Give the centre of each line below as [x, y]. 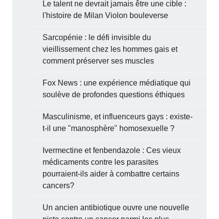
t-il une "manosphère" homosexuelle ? [109, 128]
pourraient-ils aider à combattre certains [111, 174]
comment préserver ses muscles [99, 61]
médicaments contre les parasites [101, 162]
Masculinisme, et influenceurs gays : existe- [118, 116]
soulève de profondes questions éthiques [114, 94]
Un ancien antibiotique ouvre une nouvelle [116, 207]
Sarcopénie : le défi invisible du [97, 37]
